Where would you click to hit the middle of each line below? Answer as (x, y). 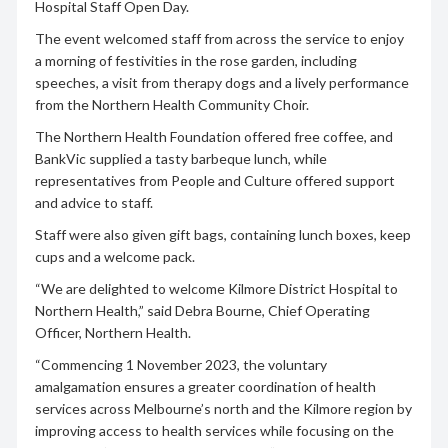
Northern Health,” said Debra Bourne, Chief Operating (202, 310)
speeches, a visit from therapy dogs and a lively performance (221, 82)
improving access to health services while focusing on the (214, 430)
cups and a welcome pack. (114, 256)
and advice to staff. (93, 202)
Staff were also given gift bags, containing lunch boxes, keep (222, 234)
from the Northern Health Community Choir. (171, 104)
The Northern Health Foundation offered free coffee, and (213, 136)
